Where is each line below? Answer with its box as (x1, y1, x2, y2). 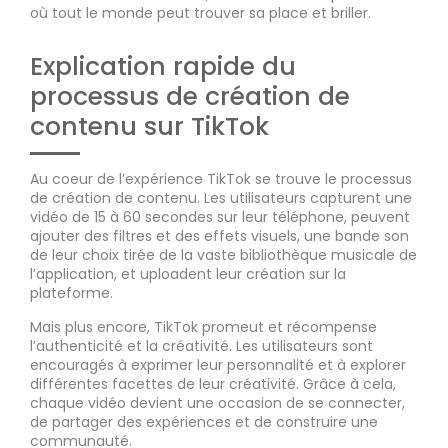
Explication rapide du (30, 48, 296, 84)
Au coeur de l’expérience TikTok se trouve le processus (30, 168, 412, 189)
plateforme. (30, 282, 113, 303)
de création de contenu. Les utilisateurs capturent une (30, 187, 412, 208)
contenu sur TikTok (30, 108, 269, 144)
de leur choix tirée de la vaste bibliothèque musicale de (30, 244, 417, 265)
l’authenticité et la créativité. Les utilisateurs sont (30, 335, 373, 356)
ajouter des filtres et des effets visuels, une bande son (30, 225, 409, 246)
